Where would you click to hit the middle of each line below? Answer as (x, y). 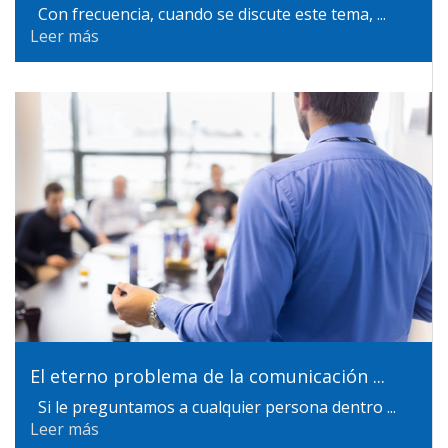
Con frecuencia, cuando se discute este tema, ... (208, 14)
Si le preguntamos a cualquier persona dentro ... (213, 407)
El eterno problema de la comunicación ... (207, 376)
